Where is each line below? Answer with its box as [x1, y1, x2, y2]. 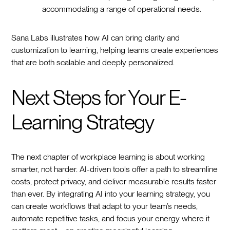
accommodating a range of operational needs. [42, 4, 206, 14]
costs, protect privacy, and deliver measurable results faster [11, 176, 217, 186]
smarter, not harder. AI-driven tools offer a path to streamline [11, 164, 218, 174]
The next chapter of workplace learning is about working [11, 151, 205, 162]
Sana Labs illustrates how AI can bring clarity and [11, 32, 180, 43]
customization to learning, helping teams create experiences [11, 45, 219, 55]
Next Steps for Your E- [11, 85, 186, 110]
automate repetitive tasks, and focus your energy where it [11, 213, 210, 223]
